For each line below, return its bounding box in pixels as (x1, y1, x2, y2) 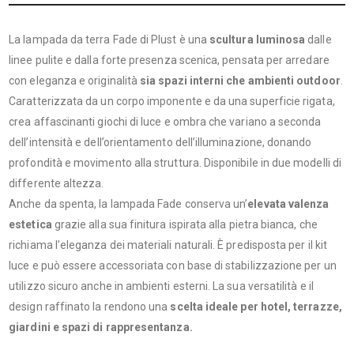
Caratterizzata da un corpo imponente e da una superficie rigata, (9, 94, 335, 107)
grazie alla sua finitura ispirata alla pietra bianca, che (51, 217, 318, 231)
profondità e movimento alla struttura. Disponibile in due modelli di (9, 156, 341, 169)
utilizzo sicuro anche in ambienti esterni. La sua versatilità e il (9, 279, 314, 292)
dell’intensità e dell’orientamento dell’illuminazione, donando (9, 135, 312, 149)
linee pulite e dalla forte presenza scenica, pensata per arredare (9, 53, 330, 66)
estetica (9, 217, 52, 231)
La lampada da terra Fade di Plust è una (9, 32, 210, 46)
